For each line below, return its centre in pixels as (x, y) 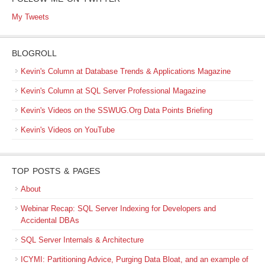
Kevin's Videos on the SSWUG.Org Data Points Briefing (117, 110)
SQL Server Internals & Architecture (82, 240)
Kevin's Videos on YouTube (68, 130)
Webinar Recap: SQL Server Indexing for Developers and (118, 209)
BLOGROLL (34, 53)
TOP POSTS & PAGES (56, 171)
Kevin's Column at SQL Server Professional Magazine (113, 91)
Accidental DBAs (50, 220)
